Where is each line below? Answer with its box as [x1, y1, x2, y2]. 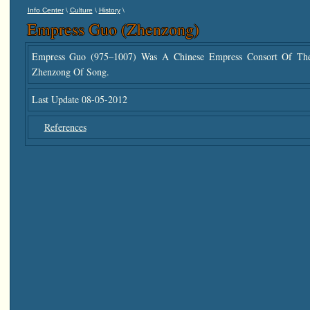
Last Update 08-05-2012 [31, 93, 127, 106]
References [44, 120, 86, 134]
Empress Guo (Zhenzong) [26, 18, 199, 40]
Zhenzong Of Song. [31, 65, 109, 78]
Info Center [27, 6, 64, 14]
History [98, 6, 120, 14]
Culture [69, 6, 93, 14]
